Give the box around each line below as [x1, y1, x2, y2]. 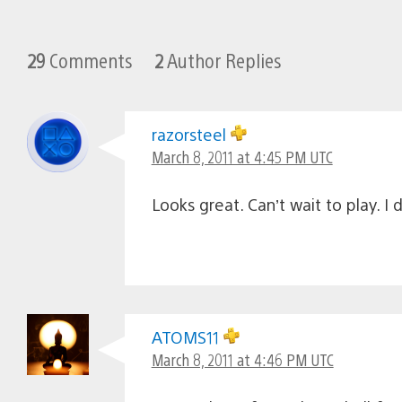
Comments [46, 46, 133, 73]
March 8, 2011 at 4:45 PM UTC [151, 145, 333, 167]
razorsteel [151, 123, 231, 144]
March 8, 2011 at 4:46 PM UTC [151, 348, 334, 370]
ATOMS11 [151, 326, 223, 347]
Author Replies [163, 46, 282, 73]
